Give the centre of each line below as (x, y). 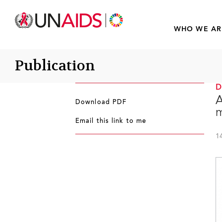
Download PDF (101, 103)
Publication (55, 66)
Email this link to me (111, 121)
